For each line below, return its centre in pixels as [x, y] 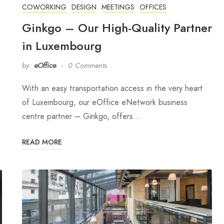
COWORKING [44, 7]
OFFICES [153, 7]
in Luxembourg [62, 46]
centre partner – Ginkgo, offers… [81, 116]
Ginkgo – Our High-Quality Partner [117, 28]
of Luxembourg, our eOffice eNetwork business [105, 102]
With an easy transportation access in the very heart [112, 88]
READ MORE [42, 142]
